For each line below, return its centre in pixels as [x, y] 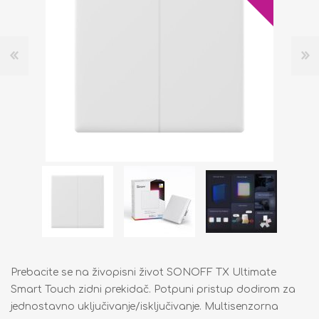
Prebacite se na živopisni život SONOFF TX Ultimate [143, 272]
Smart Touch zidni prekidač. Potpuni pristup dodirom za [153, 289]
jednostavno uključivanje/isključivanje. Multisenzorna [145, 306]
